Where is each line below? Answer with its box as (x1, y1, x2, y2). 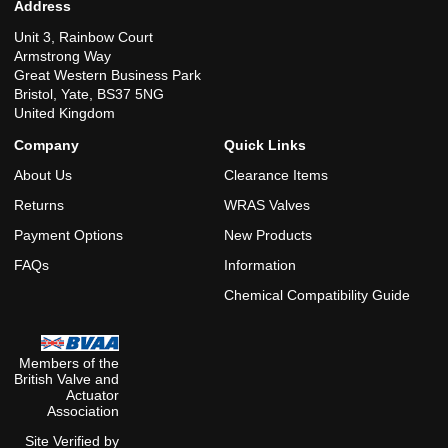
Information (224, 257, 296, 274)
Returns (14, 197, 64, 214)
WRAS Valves (224, 197, 310, 214)
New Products (224, 227, 312, 244)
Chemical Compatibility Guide (224, 287, 410, 304)
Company (14, 137, 79, 154)
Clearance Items (224, 167, 328, 184)
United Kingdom (14, 105, 115, 122)
